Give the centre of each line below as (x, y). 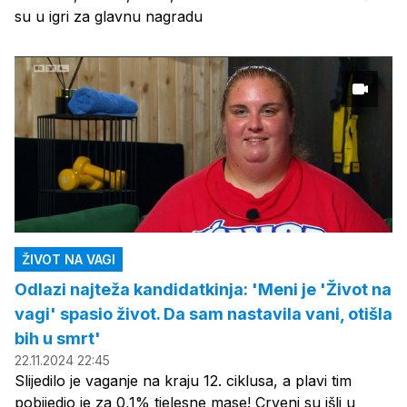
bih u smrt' (58, 339)
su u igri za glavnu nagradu (109, 17)
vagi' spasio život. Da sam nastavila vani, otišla (203, 314)
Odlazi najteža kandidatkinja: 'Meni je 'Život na (203, 290)
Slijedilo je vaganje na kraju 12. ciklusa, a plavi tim (183, 381)
